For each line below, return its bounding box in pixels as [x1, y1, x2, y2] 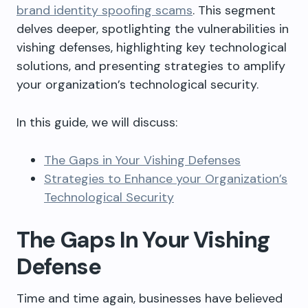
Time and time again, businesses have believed [16, 290, 283, 307]
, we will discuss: [86, 114, 177, 131]
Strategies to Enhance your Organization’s [44, 170, 287, 187]
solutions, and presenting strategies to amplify [16, 58, 285, 74]
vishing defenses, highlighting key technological [16, 39, 287, 56]
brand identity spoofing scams [16, 2, 192, 19]
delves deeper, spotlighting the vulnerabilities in [16, 21, 289, 37]
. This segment [192, 2, 276, 19]
